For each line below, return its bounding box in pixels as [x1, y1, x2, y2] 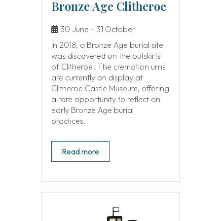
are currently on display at [51, 73, 143, 83]
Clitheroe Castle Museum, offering [51, 83, 169, 94]
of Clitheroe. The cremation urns [51, 62, 166, 72]
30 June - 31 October [58, 24, 135, 35]
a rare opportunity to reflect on [51, 94, 160, 105]
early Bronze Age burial [51, 105, 134, 115]
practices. [51, 116, 86, 126]
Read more [61, 147, 99, 157]
